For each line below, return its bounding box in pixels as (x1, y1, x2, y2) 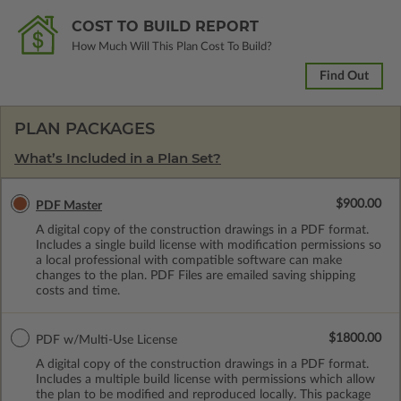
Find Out (320, 69, 369, 82)
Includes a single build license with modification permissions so (36, 238, 381, 252)
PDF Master (36, 199, 102, 212)
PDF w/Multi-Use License (36, 333, 177, 346)
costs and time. (36, 284, 120, 297)
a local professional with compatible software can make (36, 253, 342, 267)
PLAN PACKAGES (14, 118, 155, 139)
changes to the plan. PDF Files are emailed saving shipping (36, 269, 355, 282)
